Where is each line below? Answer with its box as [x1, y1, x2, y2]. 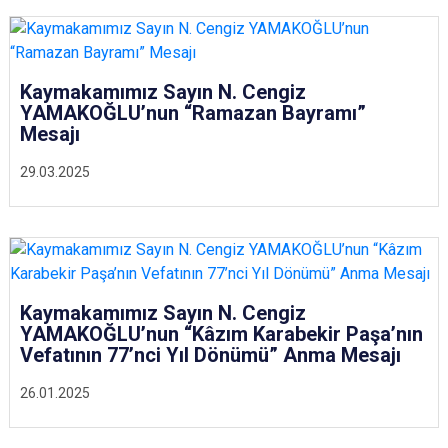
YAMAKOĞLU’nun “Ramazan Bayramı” [20, 101, 366, 125]
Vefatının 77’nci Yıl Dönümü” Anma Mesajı [20, 343, 401, 367]
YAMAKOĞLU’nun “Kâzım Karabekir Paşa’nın [20, 322, 423, 346]
